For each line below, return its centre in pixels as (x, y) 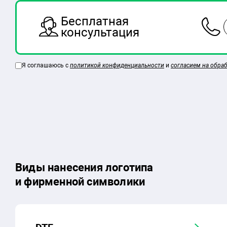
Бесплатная (95, 21)
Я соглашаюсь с (46, 65)
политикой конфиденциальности (117, 65)
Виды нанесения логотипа (84, 167)
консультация (100, 32)
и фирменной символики (80, 181)
